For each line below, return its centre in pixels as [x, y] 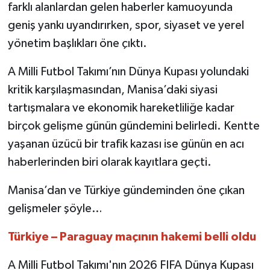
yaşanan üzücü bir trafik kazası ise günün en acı [126, 144]
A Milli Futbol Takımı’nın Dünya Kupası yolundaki [128, 71]
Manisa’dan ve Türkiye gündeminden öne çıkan [126, 190]
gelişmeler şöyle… [55, 208]
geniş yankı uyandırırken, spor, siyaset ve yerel [126, 25]
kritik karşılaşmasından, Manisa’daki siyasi [112, 89]
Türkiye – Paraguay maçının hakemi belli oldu [132, 237]
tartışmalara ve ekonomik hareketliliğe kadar [121, 108]
